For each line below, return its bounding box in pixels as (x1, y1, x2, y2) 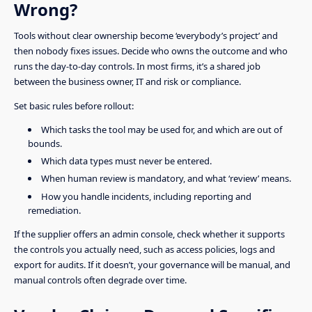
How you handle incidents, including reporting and (40, 189, 251, 203)
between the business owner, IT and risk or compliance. (14, 75, 241, 88)
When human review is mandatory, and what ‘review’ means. (40, 172, 291, 185)
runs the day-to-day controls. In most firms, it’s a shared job (14, 60, 260, 73)
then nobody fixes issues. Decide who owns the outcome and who (14, 45, 288, 58)
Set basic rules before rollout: (14, 100, 134, 113)
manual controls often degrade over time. (14, 273, 187, 286)
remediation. (27, 203, 81, 217)
